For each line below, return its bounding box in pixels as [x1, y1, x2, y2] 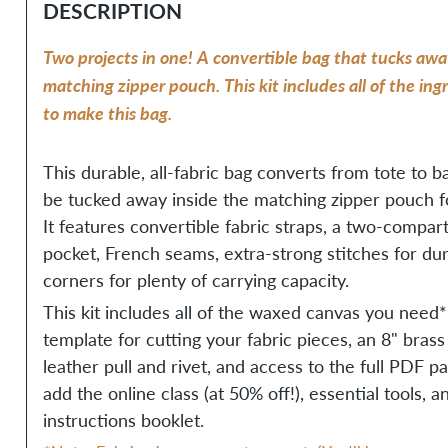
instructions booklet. [42, 409, 204, 432]
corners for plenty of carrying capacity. [42, 269, 349, 292]
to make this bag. [42, 100, 172, 126]
